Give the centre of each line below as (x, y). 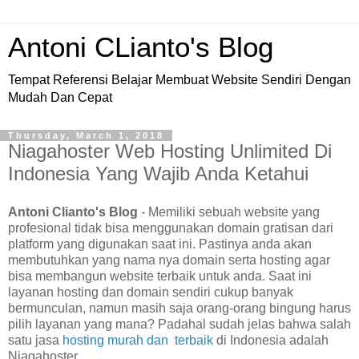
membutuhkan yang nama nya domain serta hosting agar (169, 260)
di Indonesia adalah (271, 340)
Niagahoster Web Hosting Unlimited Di (170, 151)
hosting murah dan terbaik (138, 340)
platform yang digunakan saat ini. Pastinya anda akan (160, 244)
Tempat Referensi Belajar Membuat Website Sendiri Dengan (179, 80)
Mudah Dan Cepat (60, 97)
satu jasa (35, 340)
